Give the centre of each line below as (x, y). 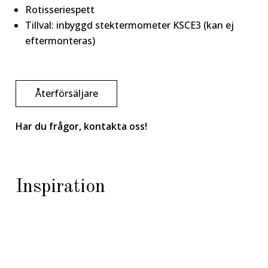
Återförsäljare (66, 93)
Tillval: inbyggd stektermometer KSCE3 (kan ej (130, 25)
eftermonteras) (60, 40)
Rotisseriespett (60, 9)
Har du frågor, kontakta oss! (82, 126)
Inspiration (61, 187)
